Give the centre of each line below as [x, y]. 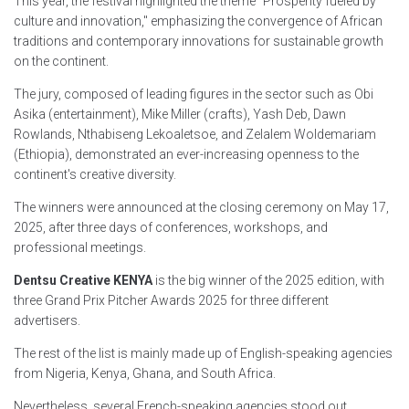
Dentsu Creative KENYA [83, 280]
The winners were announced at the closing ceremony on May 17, [201, 207]
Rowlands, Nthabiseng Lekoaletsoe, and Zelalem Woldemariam [195, 134]
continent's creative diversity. [95, 174]
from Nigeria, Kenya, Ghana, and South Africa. [145, 373]
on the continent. [61, 61]
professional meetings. [80, 247]
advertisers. [47, 320]
